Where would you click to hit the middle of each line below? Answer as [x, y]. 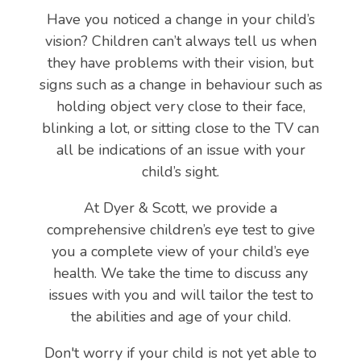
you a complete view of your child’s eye [180, 251]
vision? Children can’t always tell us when [180, 41]
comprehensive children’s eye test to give [180, 229]
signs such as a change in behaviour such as [180, 84]
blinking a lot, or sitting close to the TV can [180, 128]
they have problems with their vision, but [180, 62]
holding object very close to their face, [180, 106]
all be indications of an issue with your [180, 149]
